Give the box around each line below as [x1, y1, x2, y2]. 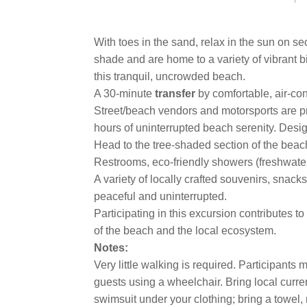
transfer [155, 88, 195, 99]
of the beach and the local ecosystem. [94, 225, 276, 236]
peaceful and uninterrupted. [94, 191, 227, 202]
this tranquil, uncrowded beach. [94, 71, 245, 82]
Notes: [94, 242, 128, 254]
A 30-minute [94, 88, 155, 99]
